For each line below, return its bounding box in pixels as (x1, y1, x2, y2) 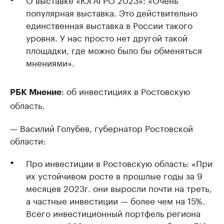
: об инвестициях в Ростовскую (61, 84, 190, 97)
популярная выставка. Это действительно (26, 5, 197, 18)
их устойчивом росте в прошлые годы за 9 (26, 168, 202, 181)
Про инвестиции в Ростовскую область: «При (26, 156, 212, 169)
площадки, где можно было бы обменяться (26, 43, 202, 56)
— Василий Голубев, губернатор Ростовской (10, 121, 193, 134)
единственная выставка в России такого (26, 18, 192, 31)
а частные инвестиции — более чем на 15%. (26, 193, 205, 206)
